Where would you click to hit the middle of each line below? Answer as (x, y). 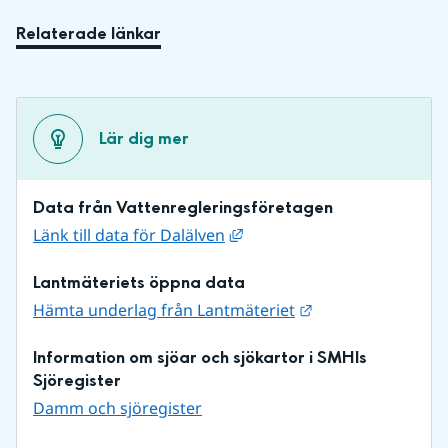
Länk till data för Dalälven (129, 234)
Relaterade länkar (88, 33)
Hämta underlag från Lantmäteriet (164, 309)
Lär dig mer (144, 139)
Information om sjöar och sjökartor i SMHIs (200, 357)
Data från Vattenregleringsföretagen (183, 207)
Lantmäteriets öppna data (139, 282)
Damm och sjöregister (117, 407)
